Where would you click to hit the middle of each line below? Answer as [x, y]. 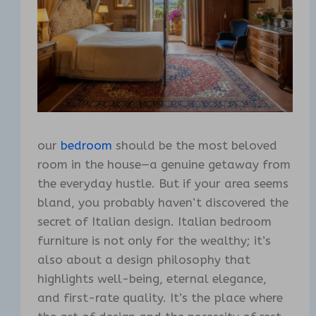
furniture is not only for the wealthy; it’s [154, 240]
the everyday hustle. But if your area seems [163, 183]
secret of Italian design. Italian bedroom [155, 221]
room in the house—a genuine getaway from [164, 164]
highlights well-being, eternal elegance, [152, 278]
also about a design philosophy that [144, 259]
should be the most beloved [195, 145]
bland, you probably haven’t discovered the [163, 202]
